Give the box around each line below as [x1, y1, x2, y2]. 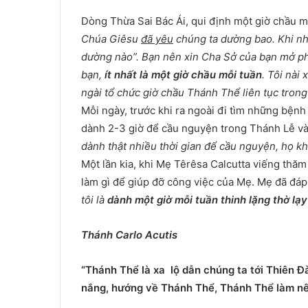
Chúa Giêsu [81, 32, 141, 45]
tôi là [81, 193, 107, 206]
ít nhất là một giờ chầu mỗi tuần [104, 68, 262, 81]
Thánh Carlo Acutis [81, 228, 177, 241]
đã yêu [141, 32, 173, 45]
